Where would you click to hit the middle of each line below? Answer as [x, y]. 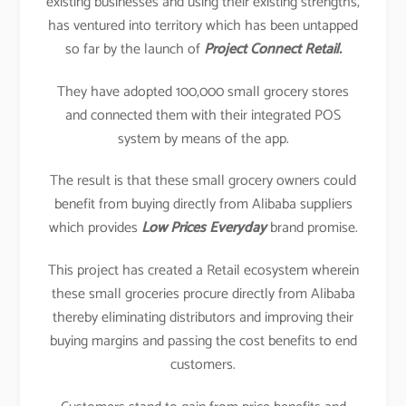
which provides [95, 228]
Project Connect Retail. [272, 49]
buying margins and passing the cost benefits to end [203, 342]
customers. [203, 365]
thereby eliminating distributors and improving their [203, 318]
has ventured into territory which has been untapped [203, 25]
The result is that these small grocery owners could [203, 181]
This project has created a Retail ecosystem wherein [203, 271]
